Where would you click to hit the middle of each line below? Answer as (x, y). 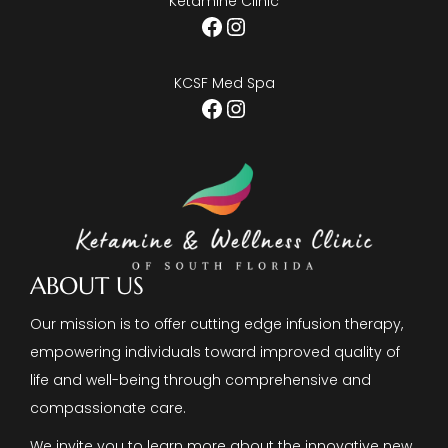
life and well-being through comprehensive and (200, 379)
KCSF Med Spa (224, 83)
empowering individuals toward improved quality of (215, 351)
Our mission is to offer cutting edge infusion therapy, (216, 323)
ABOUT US (87, 285)
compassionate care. (108, 407)
